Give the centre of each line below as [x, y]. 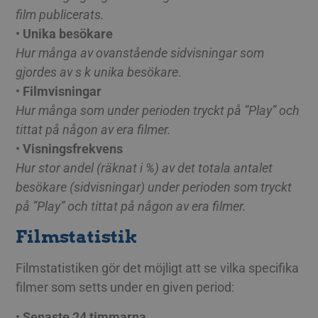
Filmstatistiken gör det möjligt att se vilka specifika [158, 268]
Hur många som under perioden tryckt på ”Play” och [158, 110]
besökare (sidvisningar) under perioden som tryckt [154, 187]
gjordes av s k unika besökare [97, 72]
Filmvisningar [62, 91]
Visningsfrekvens [73, 148]
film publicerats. [60, 14]
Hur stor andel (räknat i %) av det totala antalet [144, 168]
